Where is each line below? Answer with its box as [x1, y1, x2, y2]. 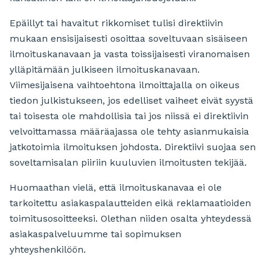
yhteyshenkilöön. [10, 244, 86, 256]
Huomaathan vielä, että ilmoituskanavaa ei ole [10, 182, 222, 194]
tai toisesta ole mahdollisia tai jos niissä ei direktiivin [10, 110, 249, 122]
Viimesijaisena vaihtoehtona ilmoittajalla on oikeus [10, 79, 240, 91]
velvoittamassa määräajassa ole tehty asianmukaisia [10, 126, 249, 138]
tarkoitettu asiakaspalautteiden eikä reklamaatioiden [10, 197, 251, 209]
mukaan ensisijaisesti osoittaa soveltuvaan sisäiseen [10, 33, 247, 45]
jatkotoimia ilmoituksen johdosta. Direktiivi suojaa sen [10, 141, 256, 153]
